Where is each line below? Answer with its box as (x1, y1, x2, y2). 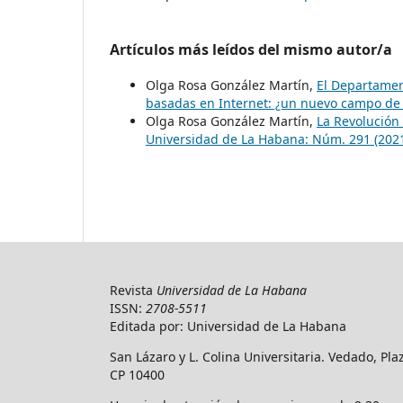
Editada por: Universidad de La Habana (110, 317, 346, 335)
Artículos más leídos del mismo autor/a (110, 39, 392, 59)
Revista (110, 281, 157, 299)
